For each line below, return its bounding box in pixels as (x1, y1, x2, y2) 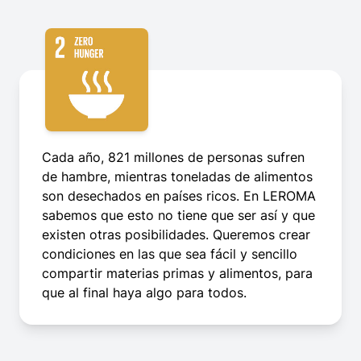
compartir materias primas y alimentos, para (42, 265, 313, 282)
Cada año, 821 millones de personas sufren (42, 149, 305, 166)
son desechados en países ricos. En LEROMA (42, 188, 316, 205)
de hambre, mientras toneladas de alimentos (42, 168, 313, 185)
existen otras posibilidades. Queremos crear (42, 226, 310, 243)
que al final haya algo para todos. (42, 284, 247, 301)
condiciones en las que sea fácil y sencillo (42, 246, 297, 263)
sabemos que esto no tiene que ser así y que (42, 207, 315, 224)
